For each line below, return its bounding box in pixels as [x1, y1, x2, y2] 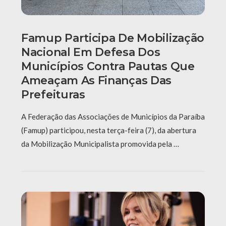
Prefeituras [21, 87, 85, 101]
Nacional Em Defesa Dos [21, 45, 160, 59]
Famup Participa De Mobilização [21, 31, 205, 45]
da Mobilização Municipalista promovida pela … [21, 139, 179, 148]
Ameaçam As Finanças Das [21, 73, 172, 87]
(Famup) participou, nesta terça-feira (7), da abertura [21, 125, 196, 135]
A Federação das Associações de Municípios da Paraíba [21, 111, 205, 121]
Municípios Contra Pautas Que [21, 59, 195, 73]
